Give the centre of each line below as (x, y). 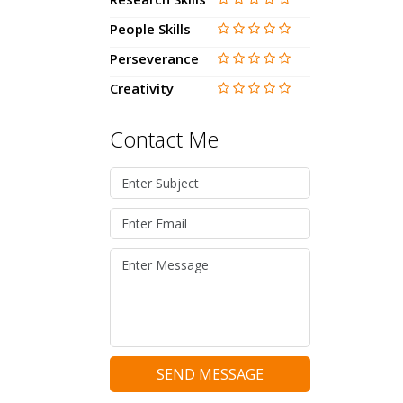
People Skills (150, 28)
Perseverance (154, 58)
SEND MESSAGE (210, 374)
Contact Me (164, 139)
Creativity (142, 88)
